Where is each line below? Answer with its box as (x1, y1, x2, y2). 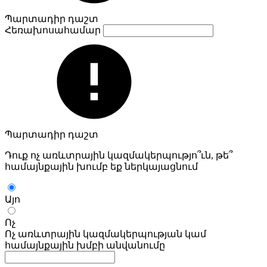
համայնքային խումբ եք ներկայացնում (5, 161, 198, 172)
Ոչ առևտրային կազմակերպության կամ (5, 228, 206, 239)
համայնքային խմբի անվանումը (5, 240, 165, 250)
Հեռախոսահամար (5, 24, 103, 35)
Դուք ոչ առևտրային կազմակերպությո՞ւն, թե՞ (5, 150, 232, 160)
